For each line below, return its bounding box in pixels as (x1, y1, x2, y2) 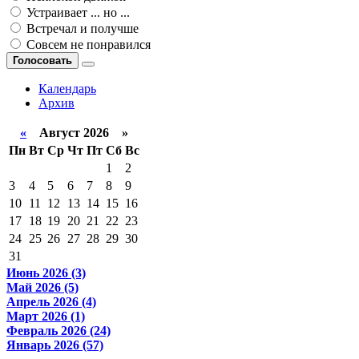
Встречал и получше (23, 22, 139, 36)
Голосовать (13, 54, 72, 67)
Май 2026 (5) (6, 280, 79, 295)
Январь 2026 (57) (6, 338, 103, 353)
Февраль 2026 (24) (6, 324, 111, 338)
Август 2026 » (26, 126, 128, 140)
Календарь (38, 82, 96, 96)
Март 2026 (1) (6, 309, 85, 324)
